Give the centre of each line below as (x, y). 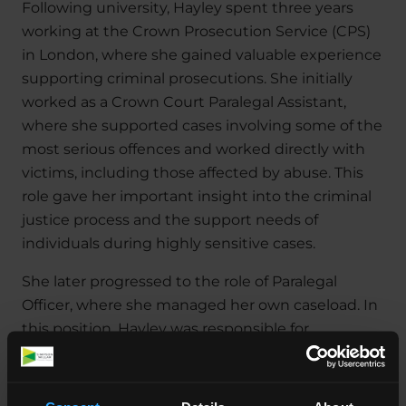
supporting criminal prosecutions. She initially (187, 78)
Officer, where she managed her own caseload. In (200, 304)
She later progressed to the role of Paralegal (179, 281)
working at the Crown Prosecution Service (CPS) (196, 31)
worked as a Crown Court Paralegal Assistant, (184, 101)
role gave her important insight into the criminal (197, 196)
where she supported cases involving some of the (202, 125)
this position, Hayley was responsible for (165, 328)
